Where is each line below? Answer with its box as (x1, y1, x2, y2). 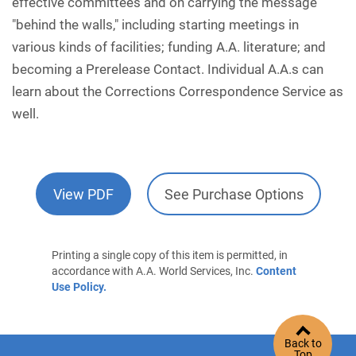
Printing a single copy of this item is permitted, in (52, 249, 288, 261)
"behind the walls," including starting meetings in (12, 17, 299, 33)
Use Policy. (52, 281, 106, 293)
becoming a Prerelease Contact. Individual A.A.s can (12, 61, 323, 77)
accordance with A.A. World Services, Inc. (52, 265, 256, 277)
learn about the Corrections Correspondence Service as (12, 83, 343, 99)
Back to (284, 337, 322, 350)
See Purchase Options (164, 185, 304, 203)
